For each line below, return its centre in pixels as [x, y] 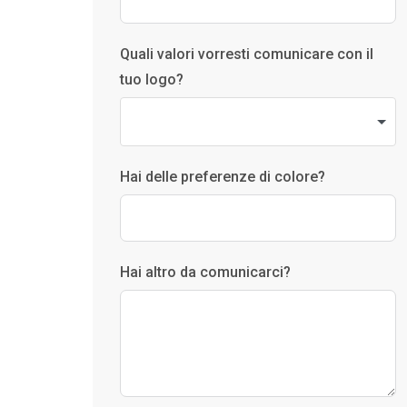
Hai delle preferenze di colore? [223, 177]
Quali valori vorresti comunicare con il [247, 54]
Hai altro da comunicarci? [205, 272]
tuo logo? [152, 79]
